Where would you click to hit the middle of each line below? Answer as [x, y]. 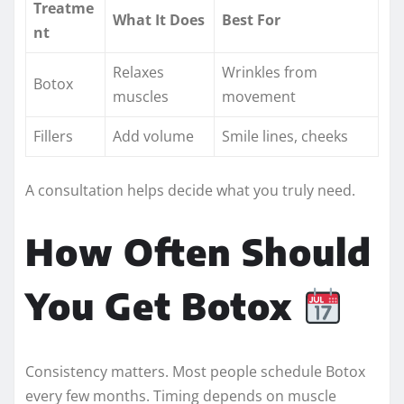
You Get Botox [164, 305]
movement [259, 96]
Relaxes [138, 72]
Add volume [153, 136]
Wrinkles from [270, 72]
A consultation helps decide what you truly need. [190, 190]
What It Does [159, 19]
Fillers [53, 136]
